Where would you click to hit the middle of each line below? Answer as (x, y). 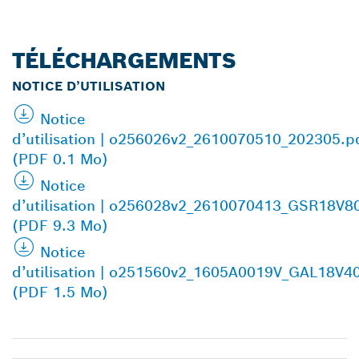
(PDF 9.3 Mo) (60, 225)
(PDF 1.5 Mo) (60, 292)
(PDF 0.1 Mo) (60, 159)
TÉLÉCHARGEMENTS (124, 60)
